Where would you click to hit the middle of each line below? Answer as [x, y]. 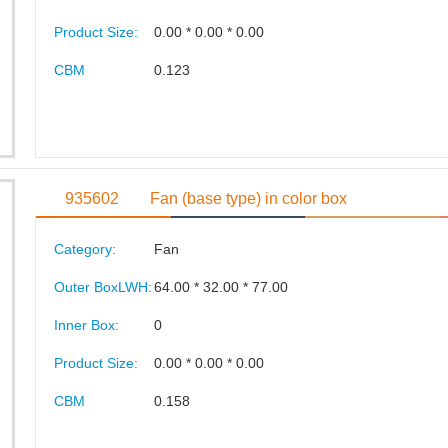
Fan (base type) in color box [249, 198]
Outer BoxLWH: [102, 286]
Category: [84, 248]
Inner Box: [86, 324]
